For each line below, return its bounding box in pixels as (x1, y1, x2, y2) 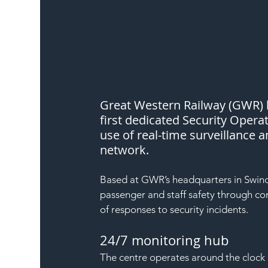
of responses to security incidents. (100, 203, 249, 215)
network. (100, 141, 150, 158)
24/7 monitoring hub (100, 231, 229, 249)
